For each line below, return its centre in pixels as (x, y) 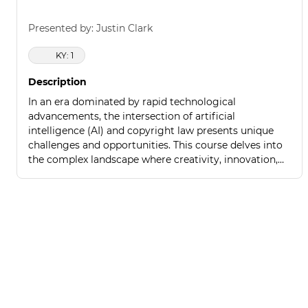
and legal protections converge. (104, 174)
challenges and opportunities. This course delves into (155, 145)
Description (57, 81)
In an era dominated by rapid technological (132, 101)
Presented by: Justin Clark (90, 28)
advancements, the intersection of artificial (132, 116)
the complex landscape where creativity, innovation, (153, 159)
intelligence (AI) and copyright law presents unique (151, 130)
